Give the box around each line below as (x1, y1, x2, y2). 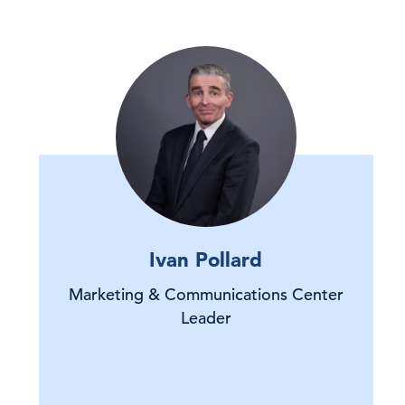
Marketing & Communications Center (68, 284, 344, 305)
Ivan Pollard (149, 247, 262, 272)
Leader (180, 307, 231, 328)
